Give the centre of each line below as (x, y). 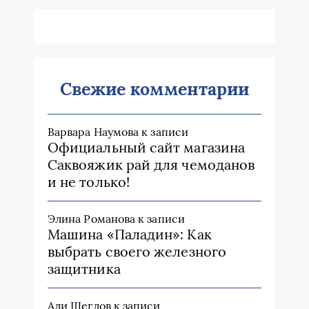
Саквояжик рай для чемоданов (151, 165)
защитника (84, 269)
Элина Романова (92, 219)
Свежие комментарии (154, 89)
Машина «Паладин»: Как (130, 235)
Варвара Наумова (93, 132)
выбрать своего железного (137, 252)
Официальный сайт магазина (146, 148)
